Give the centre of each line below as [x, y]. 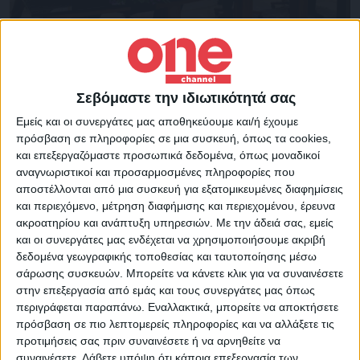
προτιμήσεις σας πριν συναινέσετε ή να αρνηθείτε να [148, 340]
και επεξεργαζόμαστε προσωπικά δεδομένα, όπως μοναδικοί [168, 155]
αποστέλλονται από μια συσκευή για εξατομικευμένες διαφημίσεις [180, 188]
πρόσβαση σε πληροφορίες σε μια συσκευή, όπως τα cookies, [174, 138]
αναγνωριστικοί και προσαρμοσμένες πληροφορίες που [155, 172]
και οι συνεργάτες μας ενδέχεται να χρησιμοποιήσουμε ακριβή [171, 239]
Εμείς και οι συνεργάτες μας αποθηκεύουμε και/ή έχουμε [157, 121]
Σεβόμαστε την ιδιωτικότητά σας [186, 98]
